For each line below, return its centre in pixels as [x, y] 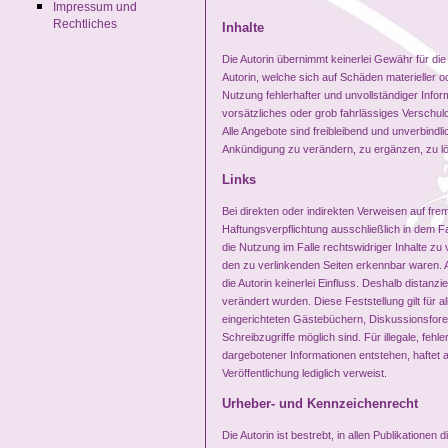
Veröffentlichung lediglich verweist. [304, 372]
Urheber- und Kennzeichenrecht [320, 403]
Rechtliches [85, 25]
